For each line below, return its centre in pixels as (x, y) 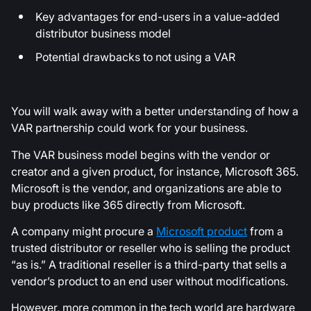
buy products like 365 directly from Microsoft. (128, 204)
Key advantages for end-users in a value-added (158, 17)
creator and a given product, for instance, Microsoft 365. (155, 171)
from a (265, 231)
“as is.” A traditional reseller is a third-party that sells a (149, 264)
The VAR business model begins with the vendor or (141, 154)
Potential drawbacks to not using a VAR (135, 57)
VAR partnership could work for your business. (129, 128)
